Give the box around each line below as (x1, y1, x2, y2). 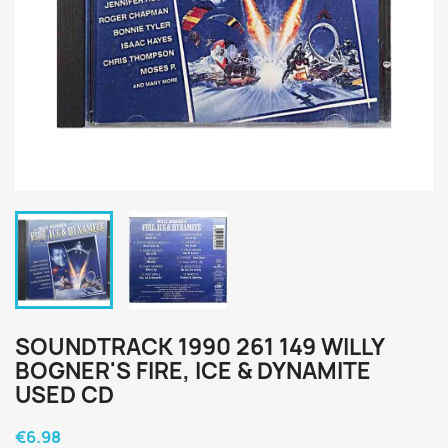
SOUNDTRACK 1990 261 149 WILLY (15, 332, 384, 362)
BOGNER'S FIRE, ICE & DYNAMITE (15, 356, 371, 386)
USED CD (15, 380, 114, 410)
